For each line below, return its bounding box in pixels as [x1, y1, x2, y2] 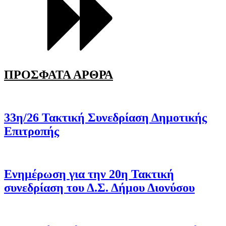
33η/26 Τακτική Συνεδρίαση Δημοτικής [4, 111, 207, 125]
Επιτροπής [4, 125, 59, 138]
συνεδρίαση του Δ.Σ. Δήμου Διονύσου [4, 181, 195, 194]
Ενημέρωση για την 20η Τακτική [4, 167, 174, 181]
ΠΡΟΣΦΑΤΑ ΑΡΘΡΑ [4, 68, 113, 82]
